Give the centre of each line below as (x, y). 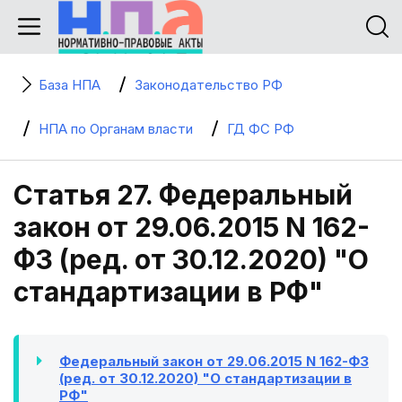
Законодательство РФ (209, 85)
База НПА (70, 85)
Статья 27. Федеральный (183, 195)
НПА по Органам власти (116, 129)
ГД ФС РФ (261, 129)
